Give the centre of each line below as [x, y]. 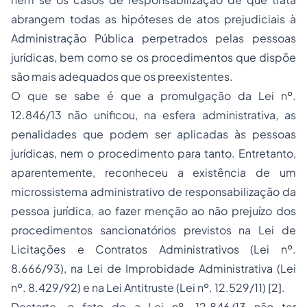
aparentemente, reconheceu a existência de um [153, 172]
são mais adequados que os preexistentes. [123, 76]
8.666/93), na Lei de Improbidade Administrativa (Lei [153, 268]
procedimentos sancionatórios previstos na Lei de [153, 230]
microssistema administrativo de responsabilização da [153, 192]
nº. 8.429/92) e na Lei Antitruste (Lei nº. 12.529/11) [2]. [150, 287]
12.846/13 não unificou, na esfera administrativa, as [153, 115]
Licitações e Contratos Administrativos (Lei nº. [153, 249]
